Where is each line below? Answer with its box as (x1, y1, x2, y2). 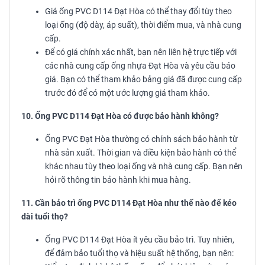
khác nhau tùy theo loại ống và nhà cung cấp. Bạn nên (45, 161, 243, 172)
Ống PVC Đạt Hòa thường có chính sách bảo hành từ (45, 134, 238, 145)
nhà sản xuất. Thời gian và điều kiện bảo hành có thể (45, 148, 236, 159)
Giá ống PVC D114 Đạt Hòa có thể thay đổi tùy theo (45, 7, 232, 17)
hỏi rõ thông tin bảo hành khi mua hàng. (45, 175, 191, 186)
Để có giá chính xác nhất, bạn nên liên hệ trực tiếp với (45, 47, 237, 58)
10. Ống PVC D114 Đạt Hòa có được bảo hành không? (21, 111, 219, 122)
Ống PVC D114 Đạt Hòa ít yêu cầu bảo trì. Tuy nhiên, (45, 235, 234, 245)
